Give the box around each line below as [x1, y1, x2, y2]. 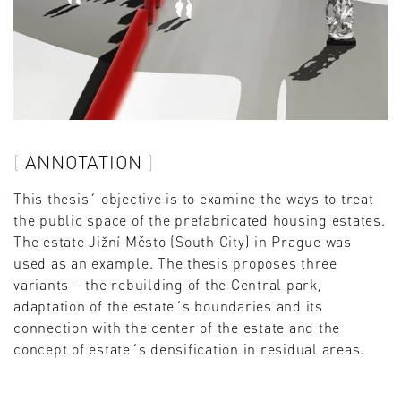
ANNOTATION [24, 149, 142, 175]
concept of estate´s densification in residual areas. [13, 338, 364, 358]
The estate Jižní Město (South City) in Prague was [13, 231, 352, 251]
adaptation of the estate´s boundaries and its [13, 295, 323, 315]
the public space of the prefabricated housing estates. [13, 209, 386, 229]
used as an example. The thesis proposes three [13, 252, 337, 272]
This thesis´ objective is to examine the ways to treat [13, 188, 374, 208]
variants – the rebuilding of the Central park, [13, 274, 322, 294]
